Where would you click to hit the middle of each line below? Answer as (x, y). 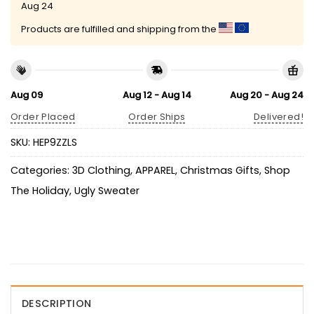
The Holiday (40, 190)
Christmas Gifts (220, 170)
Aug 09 (27, 95)
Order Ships (157, 116)
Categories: (41, 170)
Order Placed (43, 116)
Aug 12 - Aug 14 (157, 95)
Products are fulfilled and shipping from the (120, 29)
